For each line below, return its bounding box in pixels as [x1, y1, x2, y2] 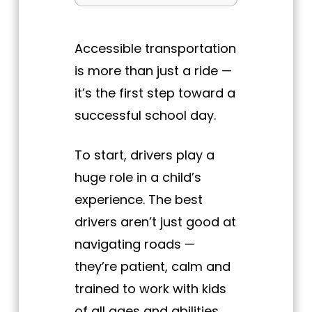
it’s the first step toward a [74, 84, 235, 102]
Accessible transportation [74, 40, 236, 58]
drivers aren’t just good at [74, 213, 236, 231]
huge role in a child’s [74, 169, 201, 187]
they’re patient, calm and [74, 258, 231, 276]
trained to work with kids [74, 280, 226, 298]
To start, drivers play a [74, 146, 214, 164]
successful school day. [74, 107, 216, 125]
